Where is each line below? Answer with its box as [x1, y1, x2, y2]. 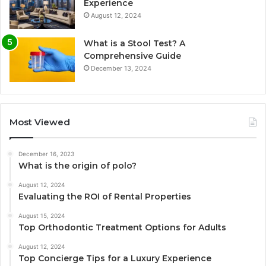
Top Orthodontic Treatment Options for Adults [18, 222, 226, 233]
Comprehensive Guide [84, 50, 181, 62]
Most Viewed [9, 116, 70, 128]
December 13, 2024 [91, 64, 151, 73]
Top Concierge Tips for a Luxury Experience [18, 253, 211, 264]
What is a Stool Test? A [84, 38, 185, 49]
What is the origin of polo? [18, 160, 137, 172]
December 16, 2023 [18, 150, 74, 158]
